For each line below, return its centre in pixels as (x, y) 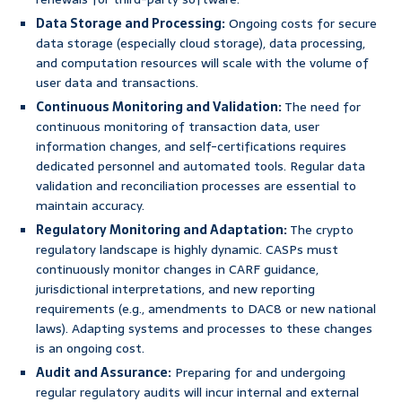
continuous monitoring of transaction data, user (178, 127)
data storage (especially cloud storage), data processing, (201, 44)
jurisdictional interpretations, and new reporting (175, 289)
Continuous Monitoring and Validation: (159, 107)
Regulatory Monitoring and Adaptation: (162, 230)
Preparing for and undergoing (258, 373)
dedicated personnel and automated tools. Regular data (201, 166)
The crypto (320, 230)
